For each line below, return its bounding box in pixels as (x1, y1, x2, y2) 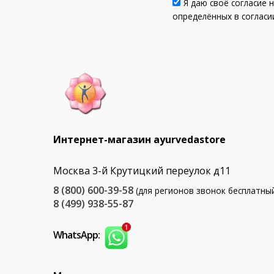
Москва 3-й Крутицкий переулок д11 (53, 164, 231, 178)
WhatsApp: (53, 228, 102, 242)
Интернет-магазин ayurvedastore (53, 133, 226, 147)
